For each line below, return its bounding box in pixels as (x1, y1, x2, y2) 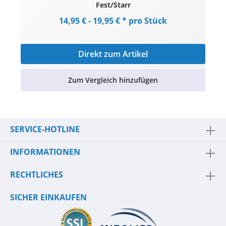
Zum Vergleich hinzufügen (68, 75, 158, 85)
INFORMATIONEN (10, 146, 80, 157)
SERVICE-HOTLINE (10, 124, 80, 135)
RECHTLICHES (10, 169, 63, 180)
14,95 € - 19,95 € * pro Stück (59, 15, 167, 26)
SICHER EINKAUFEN (10, 192, 87, 203)
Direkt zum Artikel (78, 48, 148, 60)
